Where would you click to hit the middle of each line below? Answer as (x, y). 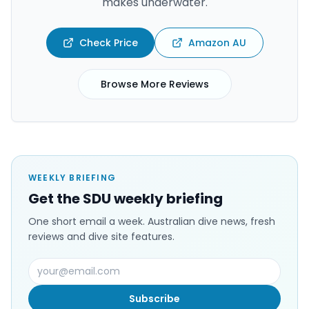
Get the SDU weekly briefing (126, 199)
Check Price (108, 43)
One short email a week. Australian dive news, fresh (152, 222)
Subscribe (154, 299)
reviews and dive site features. (101, 237)
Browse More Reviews (154, 84)
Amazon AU (217, 43)
